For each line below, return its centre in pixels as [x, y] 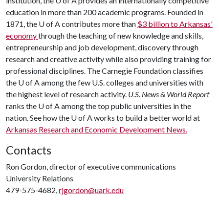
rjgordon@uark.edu [91, 190]
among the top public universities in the [125, 106]
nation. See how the [38, 118]
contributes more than [99, 24]
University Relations [40, 178]
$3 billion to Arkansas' [175, 24]
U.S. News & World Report [169, 94]
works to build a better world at [146, 118]
